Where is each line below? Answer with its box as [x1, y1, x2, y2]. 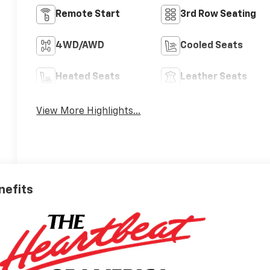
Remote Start [55, 10, 121, 20]
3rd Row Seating [180, 10, 256, 20]
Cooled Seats [180, 41, 243, 51]
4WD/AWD [55, 41, 105, 51]
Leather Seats [180, 72, 247, 83]
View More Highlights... [36, 107, 141, 117]
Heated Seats [55, 72, 121, 83]
